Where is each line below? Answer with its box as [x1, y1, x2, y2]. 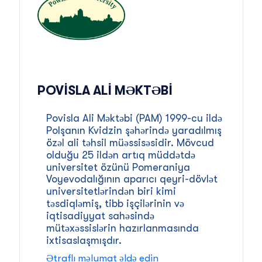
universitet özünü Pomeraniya [46, 161, 190, 173]
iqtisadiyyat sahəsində [46, 209, 154, 222]
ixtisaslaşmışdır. [46, 234, 122, 246]
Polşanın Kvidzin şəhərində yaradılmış [46, 124, 222, 136]
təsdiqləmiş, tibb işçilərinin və [46, 197, 184, 209]
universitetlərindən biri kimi [46, 185, 176, 197]
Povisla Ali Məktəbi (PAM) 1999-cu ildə [46, 112, 222, 124]
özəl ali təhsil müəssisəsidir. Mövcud [46, 136, 214, 149]
